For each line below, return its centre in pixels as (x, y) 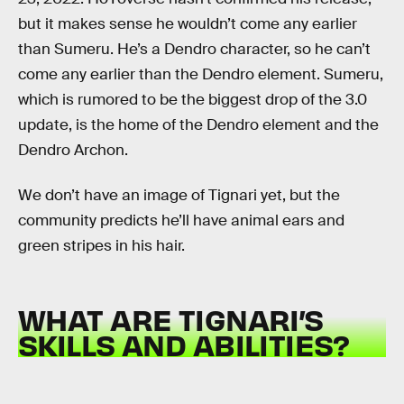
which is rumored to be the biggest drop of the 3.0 (193, 100)
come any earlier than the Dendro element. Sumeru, (201, 75)
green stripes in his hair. (101, 245)
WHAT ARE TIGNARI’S (171, 319)
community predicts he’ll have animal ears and (181, 220)
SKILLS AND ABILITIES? (184, 344)
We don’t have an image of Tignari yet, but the (179, 195)
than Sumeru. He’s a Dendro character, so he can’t (194, 50)
